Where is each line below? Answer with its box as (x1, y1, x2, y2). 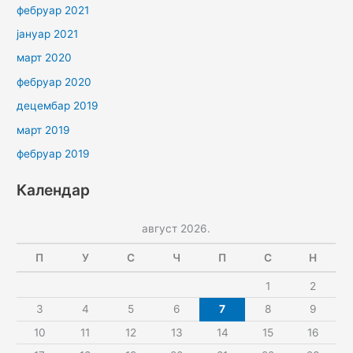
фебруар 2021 (17, 3, 90, 17)
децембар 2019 (17, 99, 99, 113)
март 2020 (17, 51, 72, 65)
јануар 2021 (17, 27, 79, 40)
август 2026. (142, 221, 211, 235)
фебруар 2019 (17, 147, 91, 160)
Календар (17, 180, 91, 199)
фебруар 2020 (17, 75, 92, 88)
